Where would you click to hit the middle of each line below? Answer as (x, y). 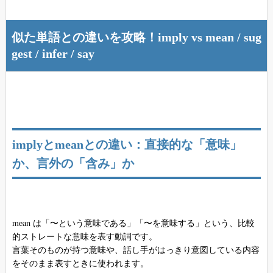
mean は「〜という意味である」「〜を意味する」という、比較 (133, 224)
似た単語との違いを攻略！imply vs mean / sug (136, 37)
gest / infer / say (53, 54)
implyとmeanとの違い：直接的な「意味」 (127, 145)
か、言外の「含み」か (73, 164)
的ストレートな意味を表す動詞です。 (84, 237)
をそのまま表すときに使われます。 (80, 264)
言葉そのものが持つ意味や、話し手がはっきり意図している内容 (136, 250)
